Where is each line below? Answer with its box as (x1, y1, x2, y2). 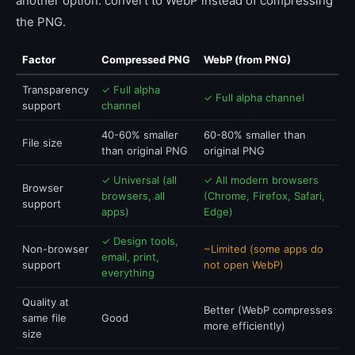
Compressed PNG (101, 53, 190, 66)
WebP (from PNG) (204, 53, 291, 66)
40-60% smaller (101, 128, 178, 141)
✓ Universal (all (101, 174, 177, 186)
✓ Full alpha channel (204, 91, 304, 104)
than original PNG (101, 144, 188, 157)
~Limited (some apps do (204, 242, 323, 255)
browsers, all (101, 189, 165, 202)
